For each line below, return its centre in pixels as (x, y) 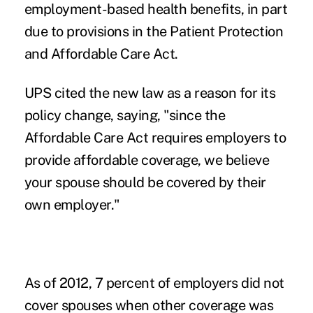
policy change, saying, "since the (125, 115)
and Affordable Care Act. (101, 53)
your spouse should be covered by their (145, 182)
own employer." (72, 204)
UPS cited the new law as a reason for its (150, 93)
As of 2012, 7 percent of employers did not (154, 283)
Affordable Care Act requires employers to (155, 137)
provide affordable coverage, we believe (147, 160)
